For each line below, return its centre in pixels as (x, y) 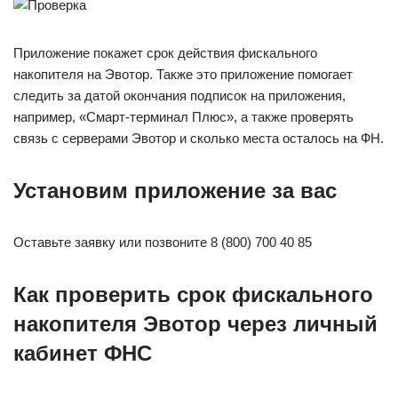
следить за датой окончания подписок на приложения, (179, 96)
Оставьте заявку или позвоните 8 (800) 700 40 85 (163, 242)
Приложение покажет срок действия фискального (165, 53)
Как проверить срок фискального (193, 295)
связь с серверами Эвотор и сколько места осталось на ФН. (199, 138)
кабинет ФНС (83, 353)
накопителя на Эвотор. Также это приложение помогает (183, 74)
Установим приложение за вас (175, 191)
